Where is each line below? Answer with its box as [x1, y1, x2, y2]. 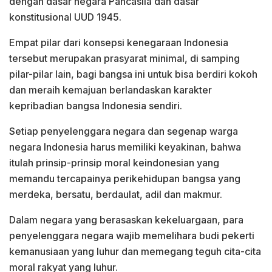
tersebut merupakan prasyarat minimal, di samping [9, 52, 240, 64]
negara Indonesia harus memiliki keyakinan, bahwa [9, 140, 241, 153]
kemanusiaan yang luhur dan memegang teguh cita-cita [9, 245, 261, 257]
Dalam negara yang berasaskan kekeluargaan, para [9, 213, 243, 226]
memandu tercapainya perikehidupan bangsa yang [9, 172, 240, 185]
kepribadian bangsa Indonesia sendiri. [9, 99, 182, 112]
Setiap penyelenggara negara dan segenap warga [9, 124, 238, 137]
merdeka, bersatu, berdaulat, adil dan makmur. [9, 188, 222, 200]
